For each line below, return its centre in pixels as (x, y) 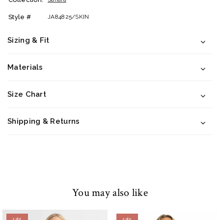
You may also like (110, 192)
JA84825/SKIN (69, 16)
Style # (20, 17)
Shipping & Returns (44, 121)
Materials (25, 67)
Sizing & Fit (28, 40)
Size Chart (27, 94)
